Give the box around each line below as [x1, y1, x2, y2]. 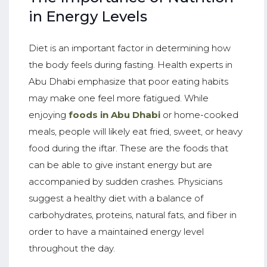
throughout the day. [28, 242, 115, 254]
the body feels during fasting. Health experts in [28, 58, 232, 70]
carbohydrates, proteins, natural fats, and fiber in [28, 209, 237, 221]
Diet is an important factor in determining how [28, 42, 231, 54]
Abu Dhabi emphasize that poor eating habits [28, 75, 228, 87]
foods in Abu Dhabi [68, 108, 160, 120]
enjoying [28, 108, 66, 120]
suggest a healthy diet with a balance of [28, 192, 203, 204]
